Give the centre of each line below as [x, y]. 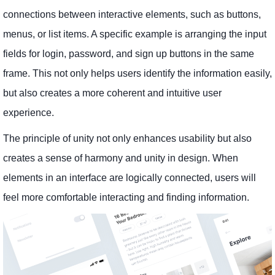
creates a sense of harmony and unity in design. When [121, 158]
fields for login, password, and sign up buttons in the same [129, 53]
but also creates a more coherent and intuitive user [112, 93]
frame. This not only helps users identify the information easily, [137, 73]
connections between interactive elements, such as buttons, [132, 14]
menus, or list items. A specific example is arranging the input [135, 34]
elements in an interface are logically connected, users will [130, 177]
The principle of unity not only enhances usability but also [127, 138]
